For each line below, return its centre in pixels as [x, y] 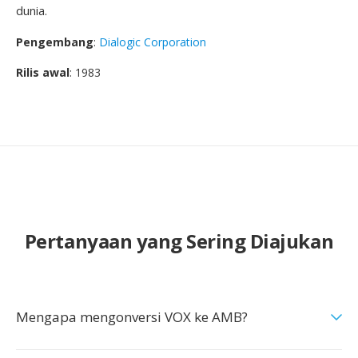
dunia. [32, 10]
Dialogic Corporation [153, 42]
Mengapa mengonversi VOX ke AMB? [132, 317]
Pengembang [55, 42]
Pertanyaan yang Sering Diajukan [179, 241]
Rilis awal [43, 72]
